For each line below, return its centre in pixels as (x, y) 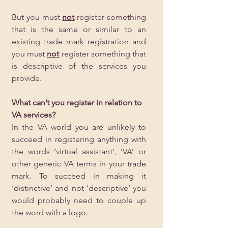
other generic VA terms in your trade (79, 164)
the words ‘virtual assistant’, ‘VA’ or (79, 151)
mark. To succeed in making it (79, 176)
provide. (28, 78)
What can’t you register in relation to (78, 103)
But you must (37, 17)
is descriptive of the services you (79, 66)
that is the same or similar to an (79, 29)
